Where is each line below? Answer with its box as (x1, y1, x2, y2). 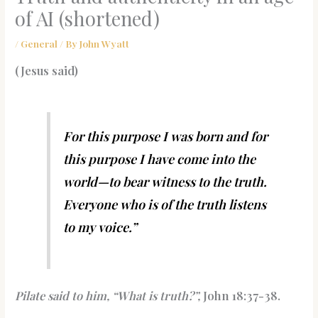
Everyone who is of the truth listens (63, 194, 267, 213)
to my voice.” (63, 217, 138, 236)
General (21, 37, 58, 50)
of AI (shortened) (15, 5, 160, 32)
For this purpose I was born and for (63, 126, 268, 145)
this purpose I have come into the (63, 149, 256, 168)
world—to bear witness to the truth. (63, 172, 268, 190)
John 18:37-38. (203, 287, 281, 303)
